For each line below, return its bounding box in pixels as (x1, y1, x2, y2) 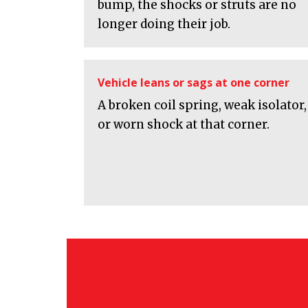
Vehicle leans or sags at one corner (98, 75, 289, 91)
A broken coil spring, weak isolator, (98, 98, 307, 113)
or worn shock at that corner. (98, 117, 269, 133)
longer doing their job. (98, 16, 230, 32)
